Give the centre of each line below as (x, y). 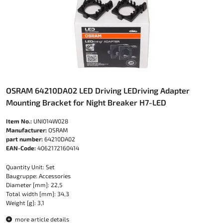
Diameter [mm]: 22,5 (34, 185)
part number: (24, 139)
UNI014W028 (50, 121)
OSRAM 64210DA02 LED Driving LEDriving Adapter (98, 90)
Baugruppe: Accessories (38, 176)
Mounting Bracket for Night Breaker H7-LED (86, 102)
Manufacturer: (26, 130)
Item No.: (19, 121)
